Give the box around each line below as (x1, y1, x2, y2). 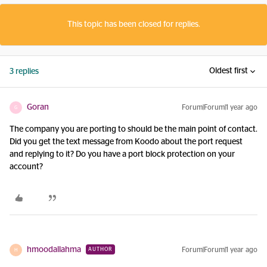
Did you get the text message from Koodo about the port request (10, 138, 243, 146)
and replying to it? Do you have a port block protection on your (10, 150, 235, 159)
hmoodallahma (27, 246, 81, 254)
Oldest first (209, 67, 248, 75)
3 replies (10, 67, 39, 76)
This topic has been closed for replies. (67, 20, 200, 29)
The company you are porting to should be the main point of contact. (10, 125, 257, 133)
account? (10, 163, 43, 171)
